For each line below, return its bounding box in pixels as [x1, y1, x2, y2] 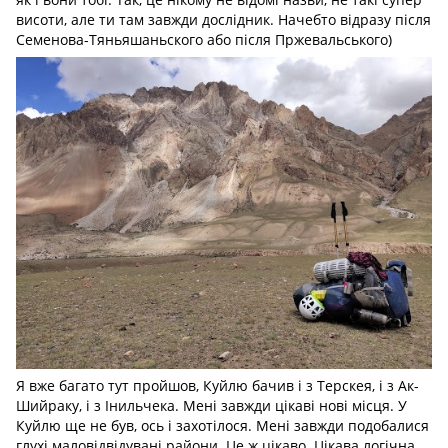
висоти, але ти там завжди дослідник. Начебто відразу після [16, 10, 431, 30]
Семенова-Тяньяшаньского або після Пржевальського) [16, 30, 392, 50]
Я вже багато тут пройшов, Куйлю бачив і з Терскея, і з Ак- [16, 376, 419, 396]
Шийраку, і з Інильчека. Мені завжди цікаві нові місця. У [16, 396, 407, 416]
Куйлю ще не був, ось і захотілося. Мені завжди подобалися [16, 416, 429, 436]
